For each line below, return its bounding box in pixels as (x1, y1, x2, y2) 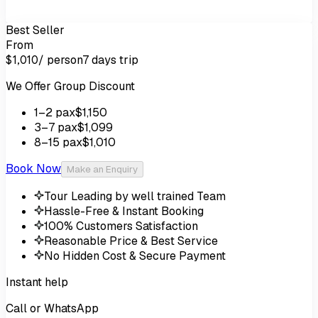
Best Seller (6, 23, 65, 38)
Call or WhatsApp (6, 301, 99, 317)
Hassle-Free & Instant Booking (44, 204, 204, 219)
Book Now (6, 161, 61, 177)
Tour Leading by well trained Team (44, 189, 226, 204)
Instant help (6, 275, 68, 290)
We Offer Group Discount (6, 79, 135, 94)
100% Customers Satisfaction (44, 219, 198, 234)
